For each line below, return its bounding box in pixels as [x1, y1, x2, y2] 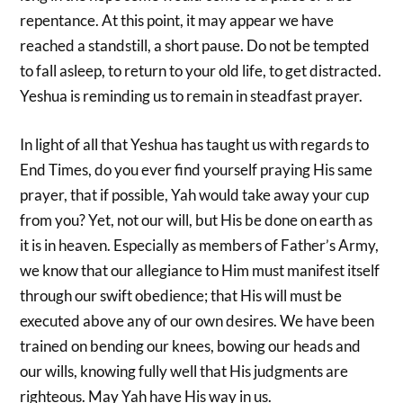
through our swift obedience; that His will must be [20, 285, 343, 305]
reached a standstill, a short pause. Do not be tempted [20, 36, 371, 56]
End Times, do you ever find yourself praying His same [20, 159, 373, 179]
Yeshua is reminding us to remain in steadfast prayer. [20, 86, 363, 106]
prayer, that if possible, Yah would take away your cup [20, 184, 370, 204]
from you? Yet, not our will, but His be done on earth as [20, 210, 373, 229]
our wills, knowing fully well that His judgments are [20, 361, 349, 381]
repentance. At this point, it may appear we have [20, 11, 335, 31]
